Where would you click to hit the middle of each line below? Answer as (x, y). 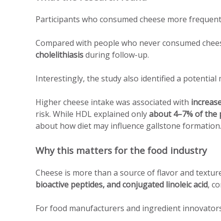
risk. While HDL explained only (92, 114)
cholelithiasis (59, 55)
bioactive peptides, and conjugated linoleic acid (122, 184)
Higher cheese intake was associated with (113, 102)
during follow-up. (116, 55)
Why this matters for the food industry (121, 150)
